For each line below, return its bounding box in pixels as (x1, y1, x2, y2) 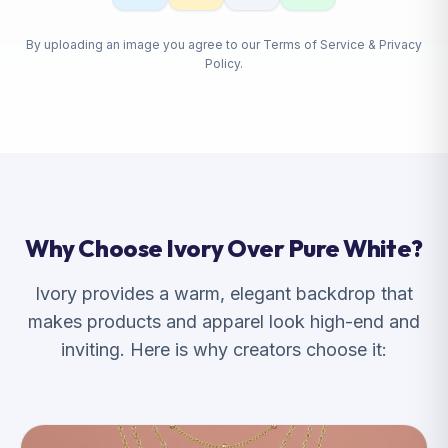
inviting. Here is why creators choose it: (61, 339, 387, 360)
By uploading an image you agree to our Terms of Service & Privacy (26, 37, 422, 52)
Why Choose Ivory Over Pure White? (25, 233, 423, 263)
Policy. (205, 56, 243, 71)
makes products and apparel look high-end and (28, 311, 420, 332)
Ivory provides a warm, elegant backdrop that (35, 283, 413, 304)
